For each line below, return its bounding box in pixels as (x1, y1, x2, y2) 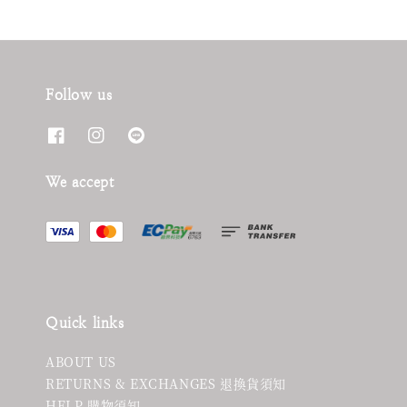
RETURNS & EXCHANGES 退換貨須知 (45, 374, 286, 393)
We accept (45, 174, 114, 191)
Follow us (45, 85, 113, 104)
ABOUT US (45, 352, 116, 372)
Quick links (45, 314, 124, 333)
